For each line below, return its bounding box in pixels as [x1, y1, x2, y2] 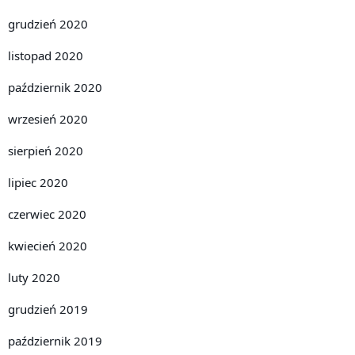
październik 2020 [8, 78, 102, 95]
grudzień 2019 [8, 300, 88, 317]
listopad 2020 [8, 47, 83, 63]
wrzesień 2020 [8, 110, 88, 127]
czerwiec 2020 [8, 205, 86, 222]
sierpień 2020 [8, 142, 83, 158]
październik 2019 [8, 332, 102, 349]
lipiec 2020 [8, 174, 68, 190]
